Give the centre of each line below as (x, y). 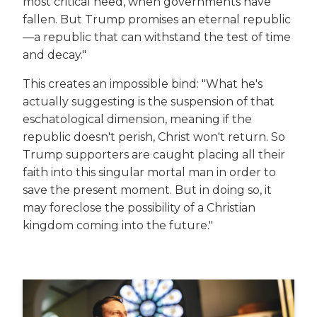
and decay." (54, 54)
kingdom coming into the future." (118, 225)
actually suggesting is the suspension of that (149, 101)
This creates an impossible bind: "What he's (143, 83)
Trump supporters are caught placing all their (154, 154)
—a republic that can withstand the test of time (157, 37)
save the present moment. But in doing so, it (147, 190)
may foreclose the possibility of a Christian (139, 207)
